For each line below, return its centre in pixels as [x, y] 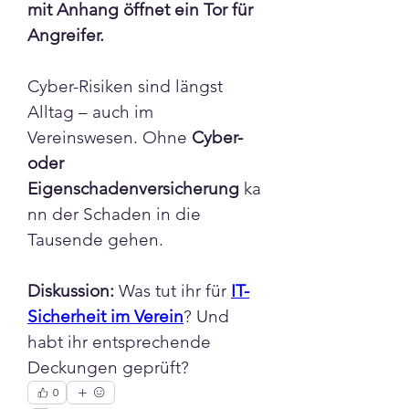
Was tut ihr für [173, 290]
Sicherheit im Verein [105, 316]
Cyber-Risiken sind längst [125, 86]
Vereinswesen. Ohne [110, 137]
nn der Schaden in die [114, 214]
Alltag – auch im [90, 111]
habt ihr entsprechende [119, 341]
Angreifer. [66, 35]
